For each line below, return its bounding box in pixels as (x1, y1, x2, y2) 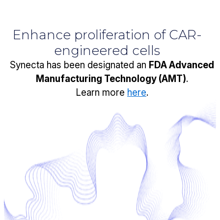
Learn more (76, 87, 127, 99)
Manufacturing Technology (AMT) (36, 73, 186, 85)
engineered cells (54, 43, 160, 59)
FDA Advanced (149, 59, 214, 71)
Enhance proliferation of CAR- (12, 27, 202, 43)
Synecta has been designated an (10, 59, 149, 71)
